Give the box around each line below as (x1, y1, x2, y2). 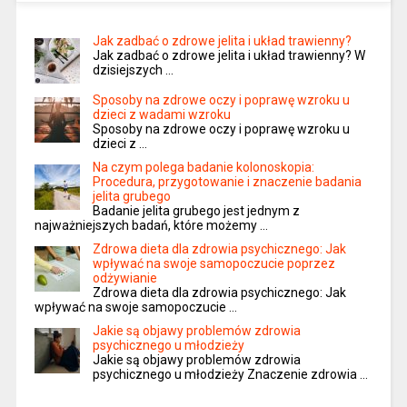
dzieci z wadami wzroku (92, 106, 231, 122)
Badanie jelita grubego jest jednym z (92, 203, 300, 218)
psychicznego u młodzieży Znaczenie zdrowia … (92, 366, 368, 382)
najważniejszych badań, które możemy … (34, 217, 268, 233)
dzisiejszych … (92, 62, 174, 77)
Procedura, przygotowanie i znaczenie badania (92, 174, 362, 189)
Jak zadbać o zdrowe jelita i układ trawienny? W (92, 47, 365, 63)
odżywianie (92, 270, 157, 285)
